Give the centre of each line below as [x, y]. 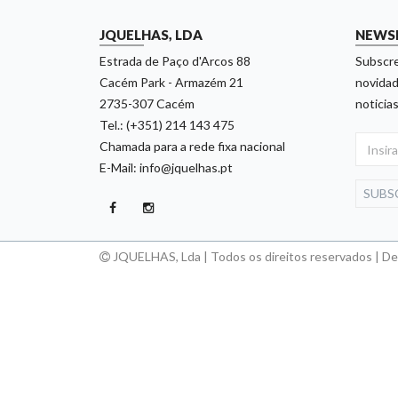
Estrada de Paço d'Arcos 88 [175, 61]
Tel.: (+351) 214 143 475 [167, 125]
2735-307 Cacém [147, 103]
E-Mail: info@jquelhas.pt [166, 167]
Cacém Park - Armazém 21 [171, 82]
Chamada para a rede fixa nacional [192, 146]
